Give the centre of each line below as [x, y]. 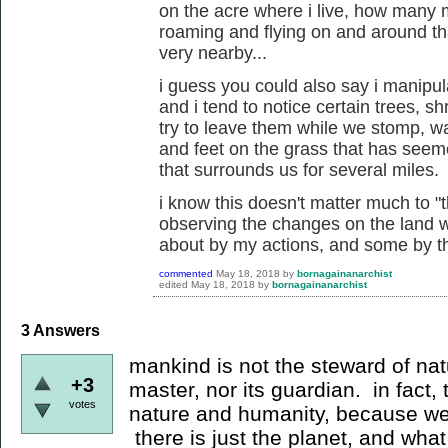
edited [173, 284]
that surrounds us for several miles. [299, 170]
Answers [65, 331]
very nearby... [213, 53]
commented [186, 273]
